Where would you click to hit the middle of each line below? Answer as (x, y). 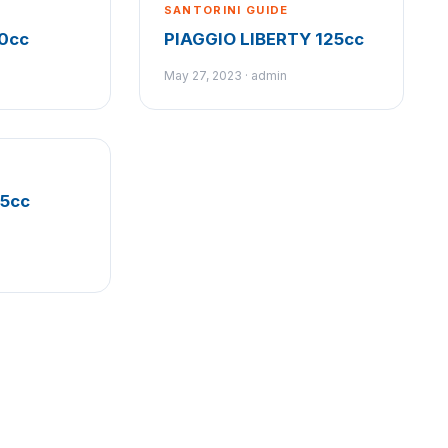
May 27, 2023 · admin (225, 75)
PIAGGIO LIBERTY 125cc (263, 39)
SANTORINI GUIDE (226, 10)
